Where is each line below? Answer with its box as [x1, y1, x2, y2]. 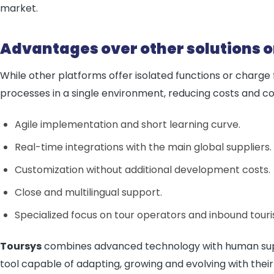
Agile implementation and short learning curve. [15, 117, 240, 131]
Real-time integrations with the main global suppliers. [15, 140, 272, 154]
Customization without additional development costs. [15, 163, 270, 177]
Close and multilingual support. [15, 185, 162, 199]
